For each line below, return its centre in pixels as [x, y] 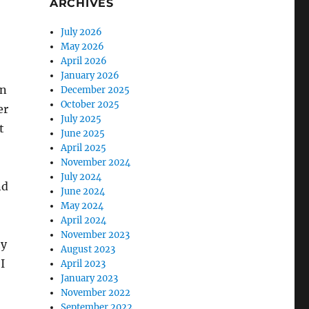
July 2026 [82, 32]
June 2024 [83, 191]
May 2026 [83, 47]
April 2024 [84, 220]
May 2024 [82, 206]
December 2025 [96, 90]
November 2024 [96, 162]
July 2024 [81, 177]
